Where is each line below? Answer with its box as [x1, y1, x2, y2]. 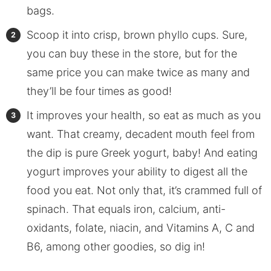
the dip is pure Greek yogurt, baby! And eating [26, 146, 258, 160]
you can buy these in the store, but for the [26, 47, 237, 60]
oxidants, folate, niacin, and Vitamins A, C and [26, 221, 255, 235]
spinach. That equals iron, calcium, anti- [26, 203, 226, 216]
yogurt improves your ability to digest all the [26, 165, 247, 178]
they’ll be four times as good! [26, 85, 172, 98]
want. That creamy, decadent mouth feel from [26, 128, 255, 141]
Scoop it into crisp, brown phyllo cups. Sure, [26, 28, 247, 42]
